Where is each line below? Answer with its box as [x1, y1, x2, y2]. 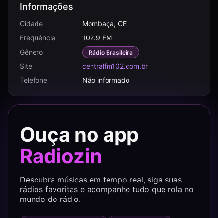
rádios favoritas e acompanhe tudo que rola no [20, 184, 194, 194]
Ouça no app [20, 123, 139, 146]
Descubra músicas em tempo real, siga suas [20, 175, 182, 184]
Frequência [20, 34, 55, 42]
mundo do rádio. [20, 194, 81, 204]
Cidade [20, 19, 43, 28]
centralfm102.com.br [82, 62, 148, 70]
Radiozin [20, 144, 102, 168]
